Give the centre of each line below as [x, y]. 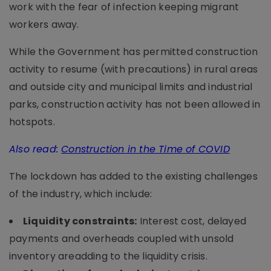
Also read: [35, 149]
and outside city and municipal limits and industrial [131, 87]
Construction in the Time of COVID [145, 149]
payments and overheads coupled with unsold [122, 238]
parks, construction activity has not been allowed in [135, 104]
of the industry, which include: [82, 194]
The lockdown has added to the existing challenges [133, 176]
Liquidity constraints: [80, 221]
